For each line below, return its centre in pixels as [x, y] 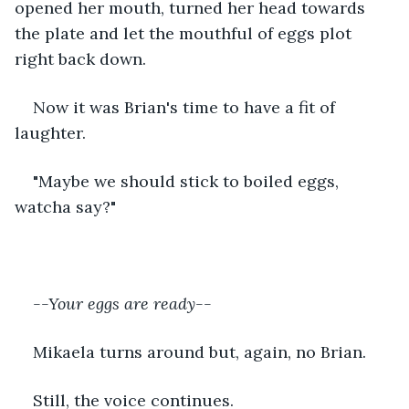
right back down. [80, 58]
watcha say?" [65, 206]
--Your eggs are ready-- [122, 303]
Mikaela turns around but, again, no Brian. [199, 351]
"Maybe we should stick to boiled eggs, [188, 181]
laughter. [50, 132]
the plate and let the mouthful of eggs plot [185, 33]
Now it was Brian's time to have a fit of [186, 107]
